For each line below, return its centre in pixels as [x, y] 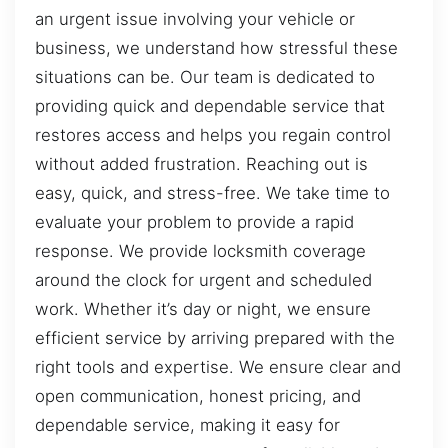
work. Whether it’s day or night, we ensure [203, 308]
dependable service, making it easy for [187, 424]
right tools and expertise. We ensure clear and [218, 366]
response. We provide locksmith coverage [200, 250]
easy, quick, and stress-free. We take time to [212, 192]
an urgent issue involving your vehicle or [195, 18]
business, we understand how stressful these [216, 47]
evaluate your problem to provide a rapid [194, 221]
